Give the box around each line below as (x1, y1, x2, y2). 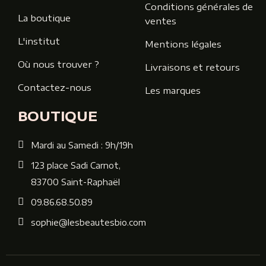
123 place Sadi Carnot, (31, 160, 121, 171)
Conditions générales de (145, 1, 253, 12)
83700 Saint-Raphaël (31, 177, 120, 188)
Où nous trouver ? (18, 59, 99, 70)
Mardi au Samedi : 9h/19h (31, 140, 133, 151)
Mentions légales (145, 39, 221, 50)
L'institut (18, 36, 60, 47)
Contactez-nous (18, 82, 91, 93)
